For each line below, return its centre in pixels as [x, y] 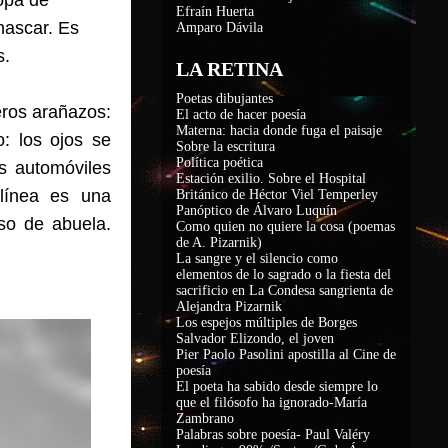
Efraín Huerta [215, 11]
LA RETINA [229, 69]
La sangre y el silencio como [257, 258]
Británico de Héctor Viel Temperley [277, 194]
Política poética [219, 162]
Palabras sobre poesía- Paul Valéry [273, 434]
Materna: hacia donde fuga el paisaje [279, 130]
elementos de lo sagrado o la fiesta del [283, 274]
